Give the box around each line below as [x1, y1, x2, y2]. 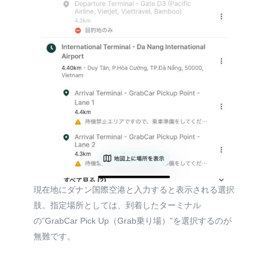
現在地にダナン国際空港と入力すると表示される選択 [33, 184, 234, 194]
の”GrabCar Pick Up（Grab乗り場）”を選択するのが [33, 215, 232, 226]
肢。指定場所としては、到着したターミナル [33, 200, 201, 210]
